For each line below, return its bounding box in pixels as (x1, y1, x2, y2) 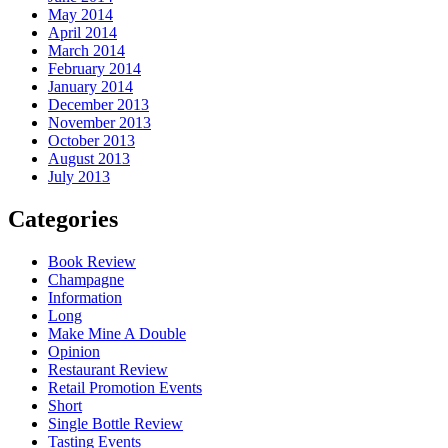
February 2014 (48, 60, 141, 78)
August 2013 (48, 150, 130, 168)
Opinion (48, 343, 100, 361)
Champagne (48, 271, 124, 289)
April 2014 (48, 24, 117, 42)
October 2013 (48, 132, 135, 150)
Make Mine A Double (48, 325, 186, 343)
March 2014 (48, 42, 125, 60)
